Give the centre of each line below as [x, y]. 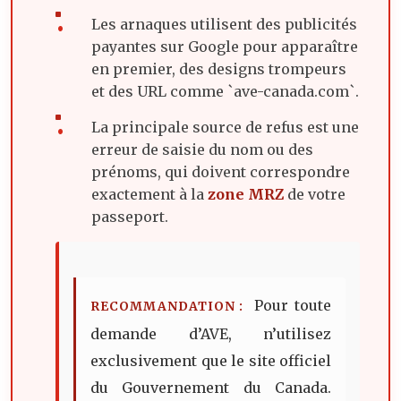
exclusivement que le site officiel [211, 360]
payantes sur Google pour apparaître [225, 46]
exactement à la [149, 194]
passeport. [130, 216]
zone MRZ [246, 194]
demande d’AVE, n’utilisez [211, 333]
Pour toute [290, 305]
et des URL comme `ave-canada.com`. [225, 91]
